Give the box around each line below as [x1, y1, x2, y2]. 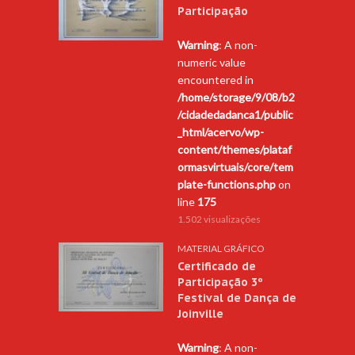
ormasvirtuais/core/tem [177, 160, 293, 174]
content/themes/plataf [177, 143, 292, 157]
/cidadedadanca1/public [177, 108, 293, 122]
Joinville [177, 307, 223, 322]
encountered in [177, 73, 254, 87]
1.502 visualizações [177, 213, 261, 226]
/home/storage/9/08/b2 [177, 90, 295, 105]
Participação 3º [177, 275, 263, 290]
